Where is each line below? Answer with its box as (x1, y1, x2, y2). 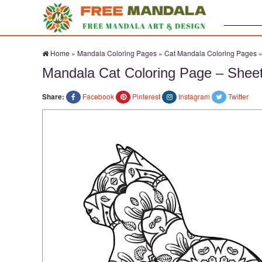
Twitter (228, 91, 249, 101)
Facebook (82, 91, 114, 101)
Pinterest (132, 91, 160, 101)
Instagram (178, 91, 210, 101)
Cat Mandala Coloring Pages (164, 48, 257, 58)
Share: (42, 91, 64, 102)
